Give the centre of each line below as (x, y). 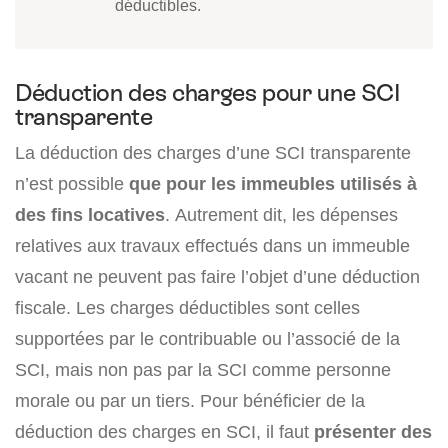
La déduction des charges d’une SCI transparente (213, 152)
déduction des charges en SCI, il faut (164, 431)
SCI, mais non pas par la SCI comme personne (203, 369)
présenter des (373, 431)
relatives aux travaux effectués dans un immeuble (212, 245)
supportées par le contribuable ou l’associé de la (207, 338)
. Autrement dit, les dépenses (281, 214)
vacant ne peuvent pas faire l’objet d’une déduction (217, 276)
